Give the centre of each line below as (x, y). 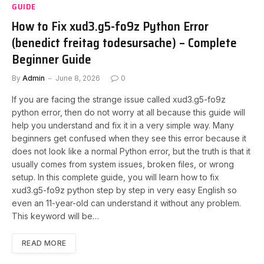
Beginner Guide (52, 59)
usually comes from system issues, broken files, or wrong (123, 164)
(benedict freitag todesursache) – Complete (124, 42)
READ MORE (44, 243)
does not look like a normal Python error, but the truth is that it (131, 151)
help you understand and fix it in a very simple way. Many (123, 125)
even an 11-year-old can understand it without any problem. (126, 203)
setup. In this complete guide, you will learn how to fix (115, 177)
